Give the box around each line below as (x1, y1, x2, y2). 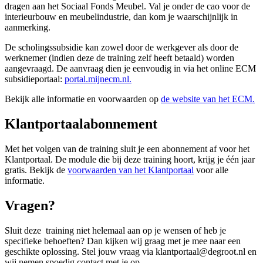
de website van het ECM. (161, 94, 255, 104)
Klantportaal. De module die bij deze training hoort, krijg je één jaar (5, 154, 255, 164)
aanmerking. (5, 22, 50, 33)
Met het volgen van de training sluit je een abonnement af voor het (5, 143, 249, 154)
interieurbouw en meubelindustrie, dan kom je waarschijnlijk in (5, 12, 238, 22)
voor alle (194, 164, 228, 175)
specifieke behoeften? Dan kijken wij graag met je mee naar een (5, 235, 241, 246)
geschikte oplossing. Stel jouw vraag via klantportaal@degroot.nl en (5, 246, 257, 257)
